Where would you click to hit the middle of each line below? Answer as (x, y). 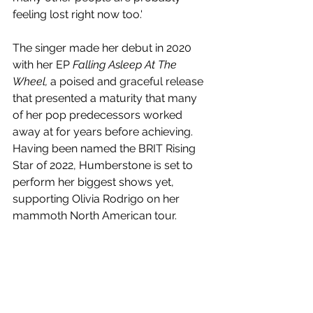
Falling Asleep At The (126, 64)
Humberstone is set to (137, 165)
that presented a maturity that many (106, 98)
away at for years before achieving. (104, 131)
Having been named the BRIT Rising (105, 148)
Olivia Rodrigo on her (127, 198)
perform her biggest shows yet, (95, 182)
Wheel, (31, 81)
